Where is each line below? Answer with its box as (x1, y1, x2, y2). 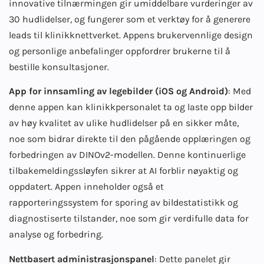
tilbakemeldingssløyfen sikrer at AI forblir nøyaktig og (9, 165, 238, 177)
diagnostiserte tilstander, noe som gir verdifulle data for (9, 213, 249, 225)
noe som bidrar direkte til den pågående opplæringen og (9, 133, 250, 145)
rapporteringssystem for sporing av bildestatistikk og (9, 197, 238, 209)
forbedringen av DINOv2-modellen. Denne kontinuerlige (9, 149, 246, 161)
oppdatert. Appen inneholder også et (9, 181, 164, 193)
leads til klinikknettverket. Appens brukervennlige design (9, 29, 253, 41)
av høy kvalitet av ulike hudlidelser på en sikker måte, (9, 117, 239, 129)
